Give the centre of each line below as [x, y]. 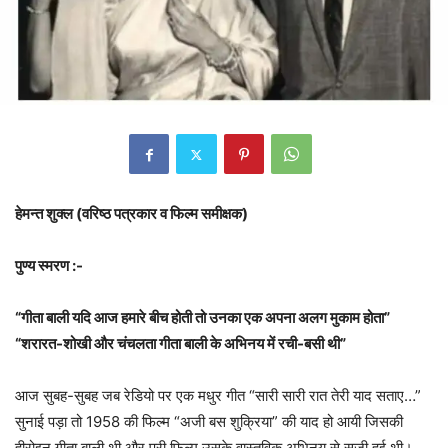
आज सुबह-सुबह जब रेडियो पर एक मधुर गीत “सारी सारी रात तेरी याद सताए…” [218, 396]
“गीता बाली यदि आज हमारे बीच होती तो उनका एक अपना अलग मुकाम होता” [202, 318]
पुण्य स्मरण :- [49, 266]
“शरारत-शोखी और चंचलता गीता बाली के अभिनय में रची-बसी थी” [180, 344]
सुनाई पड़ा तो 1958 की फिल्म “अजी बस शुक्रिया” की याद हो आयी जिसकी [209, 422]
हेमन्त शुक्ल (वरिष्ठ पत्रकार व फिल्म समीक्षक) [131, 214]
